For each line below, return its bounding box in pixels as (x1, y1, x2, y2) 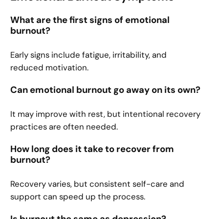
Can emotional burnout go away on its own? (10, 84, 201, 96)
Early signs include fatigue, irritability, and (10, 49, 167, 60)
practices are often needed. (10, 121, 118, 132)
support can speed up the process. (10, 191, 146, 202)
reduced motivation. (10, 62, 89, 73)
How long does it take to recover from (10, 143, 175, 155)
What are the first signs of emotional (10, 14, 170, 26)
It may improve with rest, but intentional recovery (10, 108, 201, 119)
